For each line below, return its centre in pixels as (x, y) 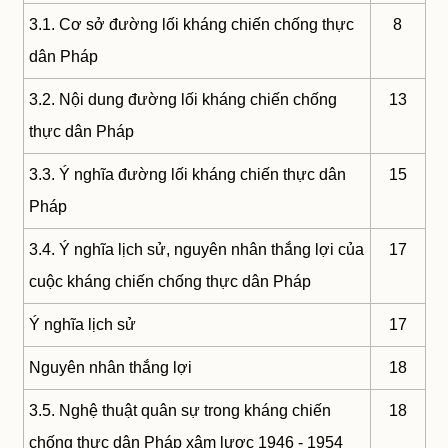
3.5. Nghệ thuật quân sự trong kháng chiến (179, 411)
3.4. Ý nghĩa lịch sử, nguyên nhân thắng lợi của (196, 250)
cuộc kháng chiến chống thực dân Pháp (169, 282)
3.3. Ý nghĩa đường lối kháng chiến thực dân (187, 175)
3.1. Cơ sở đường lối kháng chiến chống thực (191, 25)
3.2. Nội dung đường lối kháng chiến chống (182, 100)
